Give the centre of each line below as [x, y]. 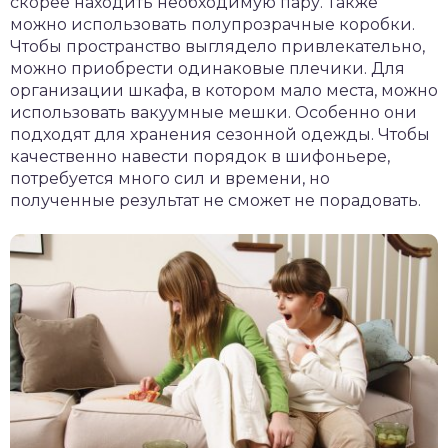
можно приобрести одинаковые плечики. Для [207, 69]
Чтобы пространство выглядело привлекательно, [217, 47]
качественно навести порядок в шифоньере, [200, 157]
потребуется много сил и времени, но [170, 179]
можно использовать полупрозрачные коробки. [212, 25]
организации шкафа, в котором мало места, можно [224, 91]
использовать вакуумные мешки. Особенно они [213, 113]
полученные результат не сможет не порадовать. [215, 201]
